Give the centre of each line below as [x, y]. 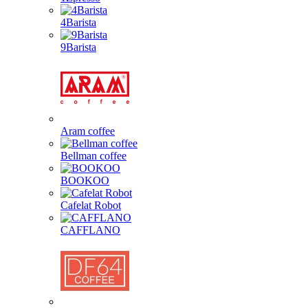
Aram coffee [88, 131]
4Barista [78, 22]
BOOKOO [85, 180]
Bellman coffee [93, 156]
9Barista [78, 47]
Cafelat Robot [91, 205]
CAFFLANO [90, 230]
